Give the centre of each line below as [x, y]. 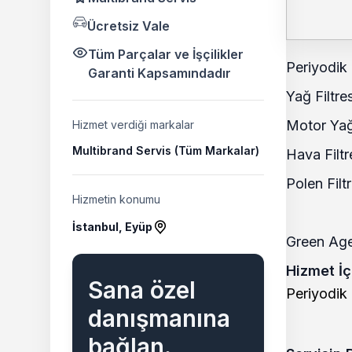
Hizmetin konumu [116, 199]
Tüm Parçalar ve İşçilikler [166, 54]
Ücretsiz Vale [128, 26]
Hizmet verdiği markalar [133, 125]
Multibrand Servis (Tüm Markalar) [166, 150]
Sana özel [142, 290]
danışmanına [159, 318]
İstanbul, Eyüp [112, 227]
